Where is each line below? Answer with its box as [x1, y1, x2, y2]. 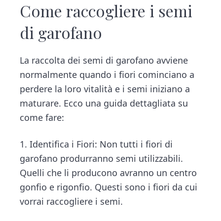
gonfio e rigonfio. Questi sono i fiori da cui [20, 181, 198, 193]
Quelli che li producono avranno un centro [20, 166, 197, 179]
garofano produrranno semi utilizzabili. [20, 152, 184, 164]
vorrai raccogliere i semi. [20, 195, 123, 207]
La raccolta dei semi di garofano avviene [20, 54, 188, 66]
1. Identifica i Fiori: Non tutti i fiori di [20, 138, 173, 150]
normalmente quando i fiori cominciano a [20, 68, 195, 80]
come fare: [20, 111, 65, 123]
